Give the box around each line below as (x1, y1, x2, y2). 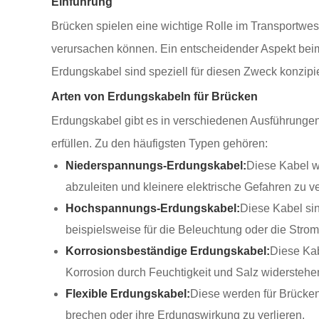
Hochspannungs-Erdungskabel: (66, 202, 240, 214)
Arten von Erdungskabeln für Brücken (51, 90, 258, 103)
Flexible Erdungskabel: (66, 288, 190, 300)
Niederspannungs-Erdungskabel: (66, 159, 246, 172)
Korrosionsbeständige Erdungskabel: (66, 245, 270, 257)
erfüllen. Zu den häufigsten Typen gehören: (51, 137, 268, 150)
